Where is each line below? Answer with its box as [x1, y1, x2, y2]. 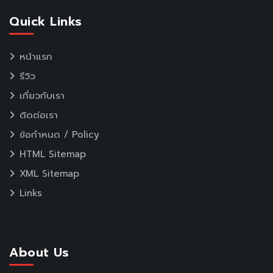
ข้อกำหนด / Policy [19, 127, 99, 141]
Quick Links [9, 12, 82, 30]
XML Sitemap [19, 166, 79, 180]
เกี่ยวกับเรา [19, 88, 65, 102]
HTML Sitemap [19, 147, 86, 161]
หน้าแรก [19, 49, 52, 63]
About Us [9, 243, 69, 261]
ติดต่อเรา [19, 108, 58, 122]
